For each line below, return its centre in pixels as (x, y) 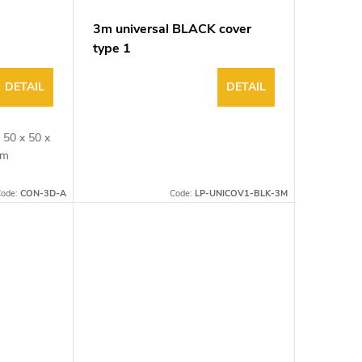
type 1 (112, 48)
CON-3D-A (43, 193)
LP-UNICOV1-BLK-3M (241, 193)
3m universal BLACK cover (172, 29)
